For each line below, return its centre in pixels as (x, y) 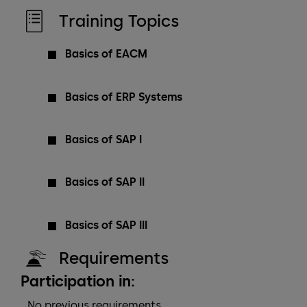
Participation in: (78, 281)
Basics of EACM (106, 54)
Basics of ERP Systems (124, 97)
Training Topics (119, 21)
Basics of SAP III (106, 225)
